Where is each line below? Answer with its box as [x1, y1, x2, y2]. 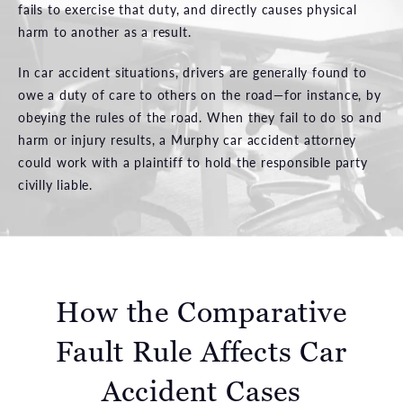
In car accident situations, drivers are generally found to [18, 62, 367, 81]
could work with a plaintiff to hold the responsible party [18, 152, 368, 171]
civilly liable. [18, 175, 94, 193]
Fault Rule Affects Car [56, 332, 347, 371]
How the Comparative [56, 292, 347, 331]
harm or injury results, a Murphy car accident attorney [18, 130, 357, 148]
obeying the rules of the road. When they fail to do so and [18, 107, 382, 126]
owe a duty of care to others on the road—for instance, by [18, 85, 381, 103]
